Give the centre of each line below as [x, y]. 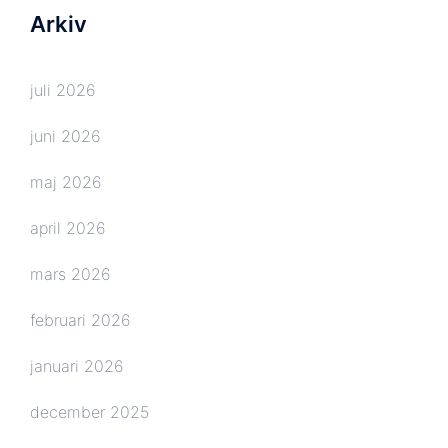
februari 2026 [80, 319]
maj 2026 [66, 181]
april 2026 [68, 227]
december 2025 [89, 411]
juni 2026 [65, 135]
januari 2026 [77, 365]
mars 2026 [70, 273]
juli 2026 [63, 89]
